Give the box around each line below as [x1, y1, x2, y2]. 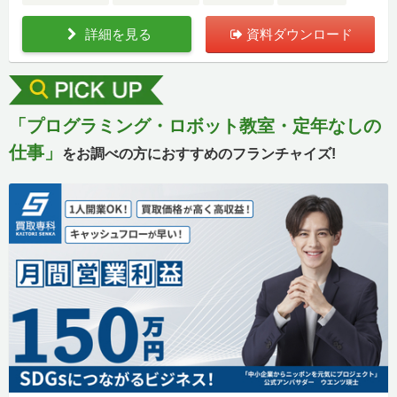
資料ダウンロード [245, 27, 353, 43]
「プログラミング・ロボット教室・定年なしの [9, 116, 381, 136]
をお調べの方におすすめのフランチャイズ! [62, 146, 336, 162]
